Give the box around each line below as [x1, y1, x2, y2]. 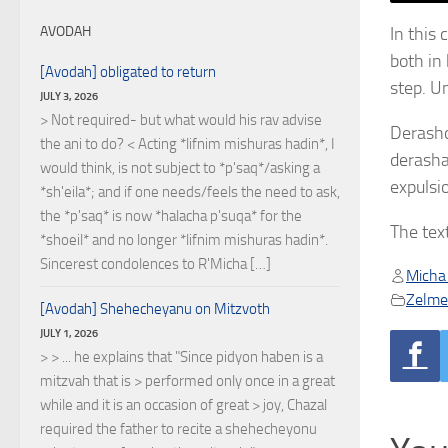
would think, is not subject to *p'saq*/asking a [40, 159, 320, 177]
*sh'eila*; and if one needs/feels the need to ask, [40, 183, 340, 201]
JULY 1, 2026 [40, 326, 98, 340]
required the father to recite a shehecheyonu [40, 420, 317, 438]
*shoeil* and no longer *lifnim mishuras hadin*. [40, 231, 328, 249]
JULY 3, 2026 [40, 89, 98, 103]
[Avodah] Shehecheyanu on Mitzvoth [40, 300, 270, 318]
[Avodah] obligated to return [40, 63, 216, 81]
